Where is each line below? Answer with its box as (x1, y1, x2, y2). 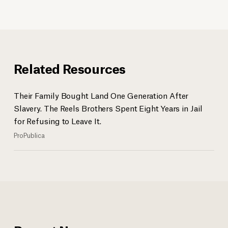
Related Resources (13, 59, 126, 77)
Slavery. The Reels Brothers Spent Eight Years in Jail (13, 102, 203, 113)
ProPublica (13, 131, 45, 140)
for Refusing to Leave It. (13, 115, 102, 126)
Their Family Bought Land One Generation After (13, 90, 189, 101)
